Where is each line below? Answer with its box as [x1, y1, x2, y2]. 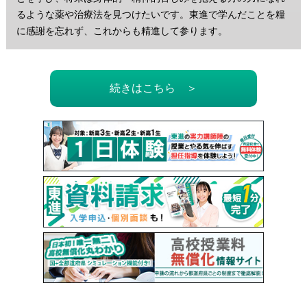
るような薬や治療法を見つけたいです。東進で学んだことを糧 [16, 9, 285, 21]
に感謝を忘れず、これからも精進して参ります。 [16, 25, 228, 37]
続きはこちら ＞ [109, 82, 197, 95]
